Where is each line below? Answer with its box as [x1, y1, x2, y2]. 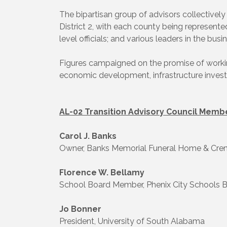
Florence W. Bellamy [59, 167, 144, 177]
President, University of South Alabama [59, 216, 205, 226]
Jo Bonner [59, 204, 101, 214]
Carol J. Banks [59, 131, 117, 141]
